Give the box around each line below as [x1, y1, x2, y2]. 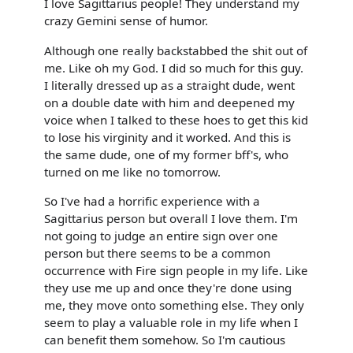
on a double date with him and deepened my [44, 94, 295, 110]
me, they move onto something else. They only [44, 296, 304, 313]
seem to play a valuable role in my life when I [44, 314, 298, 330]
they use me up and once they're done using [44, 279, 292, 295]
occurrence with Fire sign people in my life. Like [44, 262, 308, 278]
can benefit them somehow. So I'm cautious [44, 331, 285, 347]
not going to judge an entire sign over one [44, 227, 278, 243]
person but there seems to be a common [44, 244, 270, 261]
